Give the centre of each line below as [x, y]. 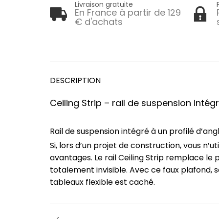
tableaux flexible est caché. [102, 182]
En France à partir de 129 [128, 13]
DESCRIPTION [75, 80]
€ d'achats [99, 22]
